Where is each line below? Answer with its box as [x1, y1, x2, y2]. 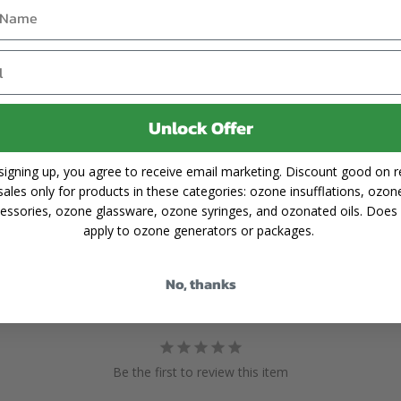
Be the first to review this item [113, 363, 288, 380]
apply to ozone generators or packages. [83, 221, 318, 239]
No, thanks [165, 272, 236, 294]
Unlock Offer [148, 114, 253, 141]
